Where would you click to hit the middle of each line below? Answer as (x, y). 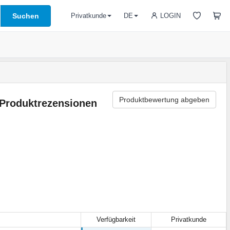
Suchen (26, 16)
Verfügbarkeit (116, 219)
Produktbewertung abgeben (164, 100)
